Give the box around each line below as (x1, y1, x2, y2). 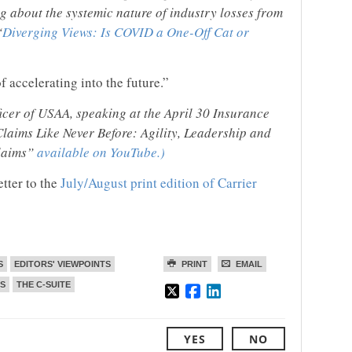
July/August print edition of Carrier (57, 174, 257, 192)
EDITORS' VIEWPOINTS (14, 259, 111, 269)
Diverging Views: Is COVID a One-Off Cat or (2, 23, 249, 42)
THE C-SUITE (16, 280, 71, 290)
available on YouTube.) (37, 143, 165, 162)
